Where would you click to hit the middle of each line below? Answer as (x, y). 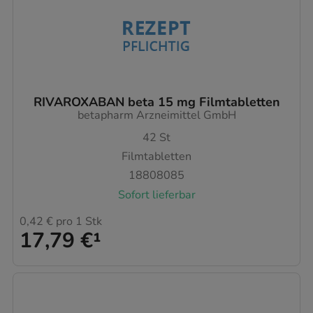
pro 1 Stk (78, 221)
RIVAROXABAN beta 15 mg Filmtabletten (156, 102)
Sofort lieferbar (156, 195)
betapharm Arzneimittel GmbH (156, 116)
